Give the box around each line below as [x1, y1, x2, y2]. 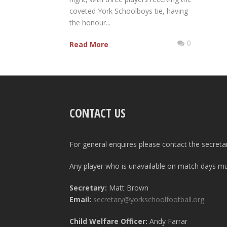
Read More [69, 40, 108, 50]
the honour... [69, 18, 110, 28]
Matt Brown [107, 183, 148, 193]
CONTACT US [69, 105, 126, 122]
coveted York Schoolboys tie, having [69, 6, 188, 16]
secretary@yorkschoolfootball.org [93, 195, 204, 205]
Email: [69, 195, 93, 205]
